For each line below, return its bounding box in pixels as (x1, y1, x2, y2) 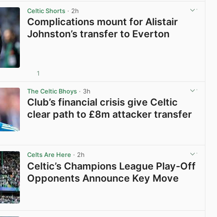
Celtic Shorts (27, 7, 66, 15)
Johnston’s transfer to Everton (27, 28, 170, 40)
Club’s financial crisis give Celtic (27, 96, 178, 108)
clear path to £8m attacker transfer (27, 108, 192, 121)
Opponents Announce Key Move (27, 172, 179, 184)
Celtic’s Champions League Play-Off (27, 160, 196, 172)
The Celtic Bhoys (27, 88, 77, 95)
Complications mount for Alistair (27, 16, 178, 28)
